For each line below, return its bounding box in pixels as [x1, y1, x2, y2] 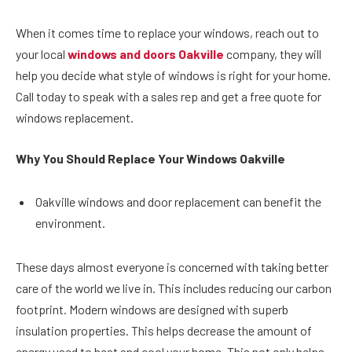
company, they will [224, 46, 321, 62]
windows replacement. [16, 110, 134, 126]
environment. [35, 215, 105, 231]
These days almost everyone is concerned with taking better [16, 259, 328, 275]
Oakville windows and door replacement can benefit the [35, 194, 321, 210]
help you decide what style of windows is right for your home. [16, 68, 331, 83]
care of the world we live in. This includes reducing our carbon [16, 280, 332, 296]
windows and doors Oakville [68, 46, 224, 62]
